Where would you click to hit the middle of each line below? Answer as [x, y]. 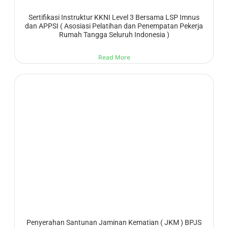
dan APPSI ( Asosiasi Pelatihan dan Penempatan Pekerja [114, 26]
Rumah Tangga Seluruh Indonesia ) [114, 34]
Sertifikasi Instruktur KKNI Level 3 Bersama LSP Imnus [114, 17]
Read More [114, 58]
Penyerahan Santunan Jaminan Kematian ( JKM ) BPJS [114, 223]
